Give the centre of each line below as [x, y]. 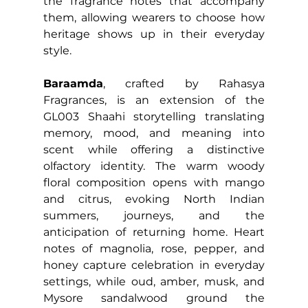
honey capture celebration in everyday [154, 265]
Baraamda [73, 83]
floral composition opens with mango [154, 182]
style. [57, 50]
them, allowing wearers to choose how [154, 17]
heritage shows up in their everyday [154, 34]
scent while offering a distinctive [154, 149]
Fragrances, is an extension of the [154, 100]
